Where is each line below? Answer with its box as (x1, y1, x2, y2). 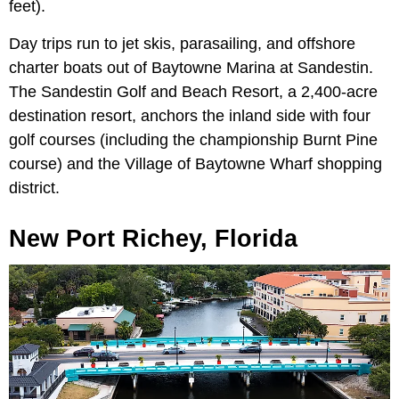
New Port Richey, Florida (9, 225, 297, 253)
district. (9, 179, 60, 198)
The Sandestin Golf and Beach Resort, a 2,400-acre (9, 83, 378, 102)
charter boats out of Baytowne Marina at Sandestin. (9, 59, 373, 77)
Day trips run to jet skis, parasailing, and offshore (9, 35, 355, 53)
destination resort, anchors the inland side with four (9, 107, 370, 126)
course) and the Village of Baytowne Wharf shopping (9, 155, 382, 174)
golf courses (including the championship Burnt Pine (9, 131, 378, 150)
